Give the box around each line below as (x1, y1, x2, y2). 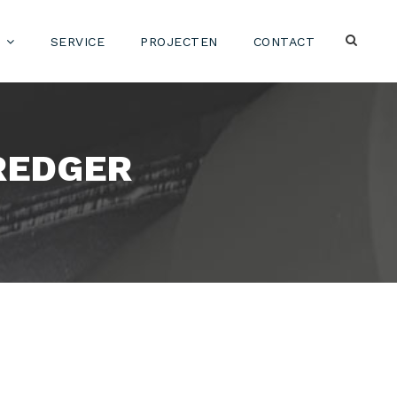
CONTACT (253, 35, 315, 49)
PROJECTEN (140, 35, 218, 49)
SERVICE (50, 35, 105, 49)
